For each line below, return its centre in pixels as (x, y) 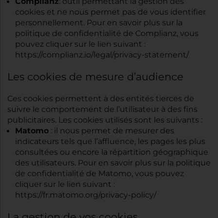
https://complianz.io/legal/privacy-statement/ (102, 55)
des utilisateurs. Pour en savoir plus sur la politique (113, 163)
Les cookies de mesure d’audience (95, 77)
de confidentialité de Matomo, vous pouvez (100, 174)
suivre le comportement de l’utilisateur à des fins (102, 109)
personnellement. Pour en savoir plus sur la (99, 23)
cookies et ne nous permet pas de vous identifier (110, 12)
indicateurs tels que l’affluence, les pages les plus (110, 142)
